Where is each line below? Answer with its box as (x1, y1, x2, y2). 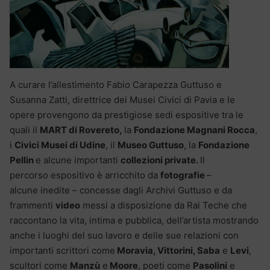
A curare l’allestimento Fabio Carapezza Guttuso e (10, 79, 222, 91)
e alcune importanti (36, 154, 121, 166)
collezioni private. (121, 154, 200, 166)
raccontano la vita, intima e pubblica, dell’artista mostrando (10, 215, 259, 227)
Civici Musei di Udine (14, 139, 105, 151)
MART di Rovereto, (40, 124, 124, 136)
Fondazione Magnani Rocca (134, 124, 255, 136)
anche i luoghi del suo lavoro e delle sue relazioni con (10, 230, 239, 242)
